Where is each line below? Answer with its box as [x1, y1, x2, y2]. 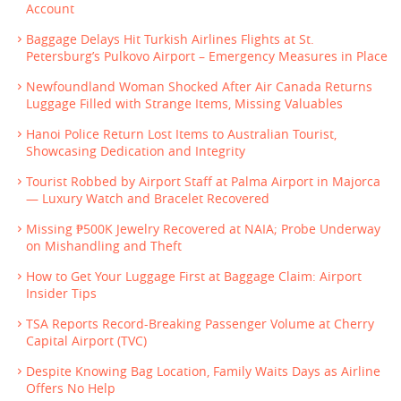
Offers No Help [26, 380, 115, 397]
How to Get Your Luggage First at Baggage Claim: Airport [26, 269, 362, 286]
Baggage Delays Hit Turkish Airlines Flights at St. [26, 31, 314, 48]
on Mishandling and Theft [26, 238, 182, 255]
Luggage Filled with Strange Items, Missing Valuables [26, 96, 343, 113]
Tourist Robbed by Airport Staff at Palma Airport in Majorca [26, 174, 380, 191]
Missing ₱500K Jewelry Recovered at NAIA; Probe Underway [26, 221, 380, 238]
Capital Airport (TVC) [26, 333, 147, 350]
